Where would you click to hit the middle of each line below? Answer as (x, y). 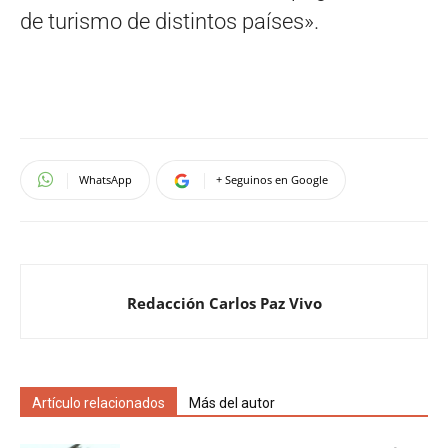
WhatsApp (105, 179)
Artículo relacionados (98, 402)
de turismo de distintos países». (169, 21)
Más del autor (232, 402)
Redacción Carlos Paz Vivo (224, 302)
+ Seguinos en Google (272, 179)
